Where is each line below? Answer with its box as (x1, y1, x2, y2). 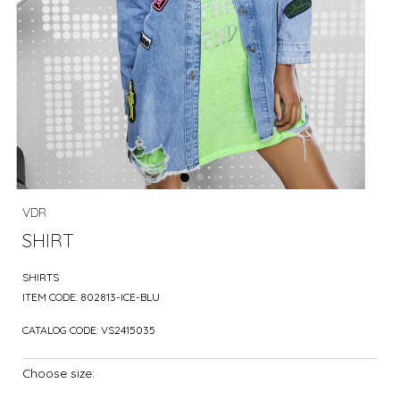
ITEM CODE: (22, 290, 80, 304)
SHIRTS (22, 271, 59, 284)
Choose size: (22, 365, 95, 380)
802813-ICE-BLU (80, 290, 160, 304)
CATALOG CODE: (22, 323, 101, 337)
